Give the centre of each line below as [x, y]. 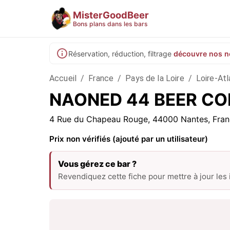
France [101, 78]
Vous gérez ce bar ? [97, 164]
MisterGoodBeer [111, 15]
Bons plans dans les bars [110, 24]
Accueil [63, 78]
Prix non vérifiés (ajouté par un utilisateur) [129, 139]
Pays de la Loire [155, 78]
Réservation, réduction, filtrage [120, 53]
